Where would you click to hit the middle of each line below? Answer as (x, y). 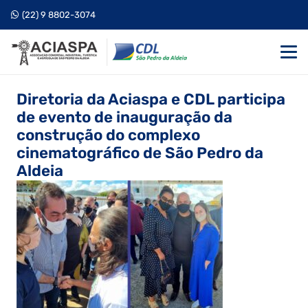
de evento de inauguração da (124, 117)
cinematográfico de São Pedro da (140, 153)
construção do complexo (108, 135)
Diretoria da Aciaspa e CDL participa (151, 99)
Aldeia (40, 171)
